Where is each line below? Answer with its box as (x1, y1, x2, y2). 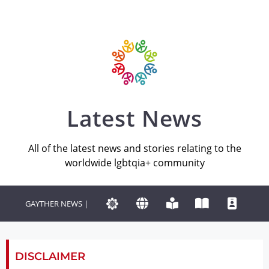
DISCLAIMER (15, 250, 85, 263)
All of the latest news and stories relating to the (28, 142, 241, 156)
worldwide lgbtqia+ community (64, 156, 205, 170)
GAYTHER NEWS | (25, 198, 88, 209)
